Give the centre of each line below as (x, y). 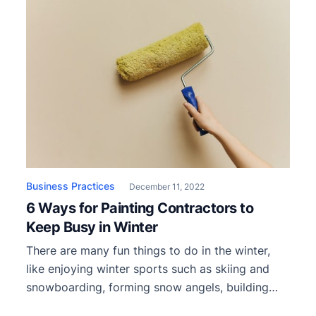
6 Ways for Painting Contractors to (140, 208)
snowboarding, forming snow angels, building (147, 287)
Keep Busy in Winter (92, 227)
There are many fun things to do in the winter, (148, 251)
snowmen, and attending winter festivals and (146, 306)
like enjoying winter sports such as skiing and (148, 269)
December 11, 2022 (167, 187)
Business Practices (71, 186)
